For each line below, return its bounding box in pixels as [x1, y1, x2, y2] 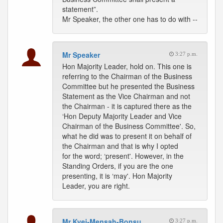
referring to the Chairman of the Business [62, 71, 192, 81]
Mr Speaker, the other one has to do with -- [62, 14, 198, 24]
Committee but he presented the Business [62, 81, 195, 91]
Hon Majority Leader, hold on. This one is [62, 61, 192, 71]
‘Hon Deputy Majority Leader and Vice [62, 111, 182, 121]
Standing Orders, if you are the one [62, 161, 173, 171]
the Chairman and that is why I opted [62, 141, 178, 151]
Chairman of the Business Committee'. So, [62, 121, 196, 131]
